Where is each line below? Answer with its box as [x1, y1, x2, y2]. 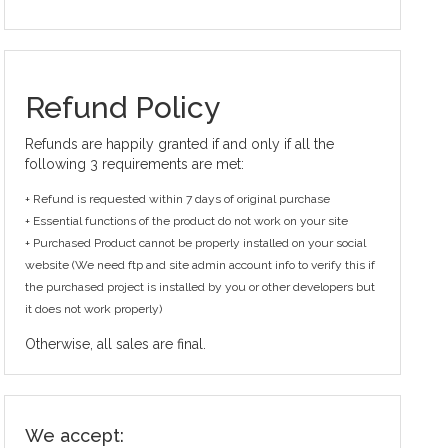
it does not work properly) [25, 302, 163, 317]
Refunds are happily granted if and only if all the [25, 136, 335, 153]
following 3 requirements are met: [25, 156, 245, 173]
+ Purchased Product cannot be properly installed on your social [25, 236, 367, 251]
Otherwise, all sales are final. [25, 336, 207, 353]
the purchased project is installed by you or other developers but [25, 280, 376, 295]
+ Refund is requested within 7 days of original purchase [25, 192, 331, 207]
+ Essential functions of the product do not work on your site [25, 214, 349, 229]
